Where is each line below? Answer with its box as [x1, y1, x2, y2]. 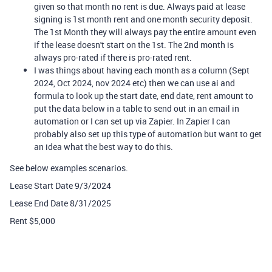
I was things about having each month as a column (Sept [34, 64, 250, 76]
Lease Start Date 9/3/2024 [10, 180, 111, 191]
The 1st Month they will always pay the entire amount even [34, 26, 256, 38]
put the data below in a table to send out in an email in [34, 103, 239, 114]
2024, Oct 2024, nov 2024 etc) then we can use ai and [34, 77, 235, 89]
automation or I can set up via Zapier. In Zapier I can [34, 115, 230, 127]
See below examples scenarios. [10, 162, 130, 174]
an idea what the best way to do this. [34, 141, 175, 152]
